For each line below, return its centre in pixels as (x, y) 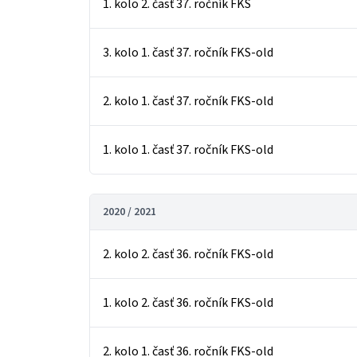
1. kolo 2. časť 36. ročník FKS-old (188, 303)
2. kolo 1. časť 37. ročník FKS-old (188, 101)
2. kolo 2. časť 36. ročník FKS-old (188, 254)
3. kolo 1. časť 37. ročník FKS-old (188, 53)
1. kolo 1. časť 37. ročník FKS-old (188, 150)
